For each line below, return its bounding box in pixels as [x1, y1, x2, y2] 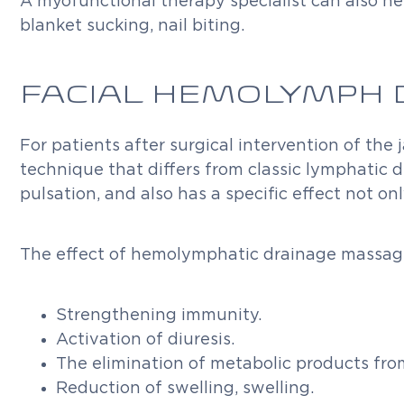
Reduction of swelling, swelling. [56, 381, 314, 397]
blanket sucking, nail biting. [20, 18, 244, 34]
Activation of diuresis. [56, 332, 234, 348]
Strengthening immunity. [56, 308, 262, 324]
